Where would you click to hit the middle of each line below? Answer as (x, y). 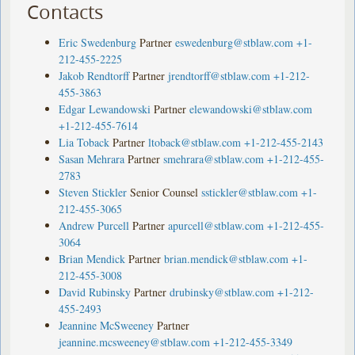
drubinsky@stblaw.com (222, 292)
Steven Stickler (93, 192)
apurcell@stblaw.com (216, 225)
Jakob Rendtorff (94, 75)
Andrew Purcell (94, 225)
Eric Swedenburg (98, 42)
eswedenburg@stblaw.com (235, 42)
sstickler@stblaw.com (250, 192)
